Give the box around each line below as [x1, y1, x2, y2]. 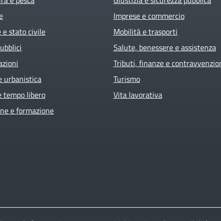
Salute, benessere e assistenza [113, 41, 216, 53]
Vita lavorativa [113, 88, 162, 101]
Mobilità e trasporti [113, 25, 178, 37]
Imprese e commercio [113, 9, 184, 22]
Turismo [113, 73, 140, 85]
